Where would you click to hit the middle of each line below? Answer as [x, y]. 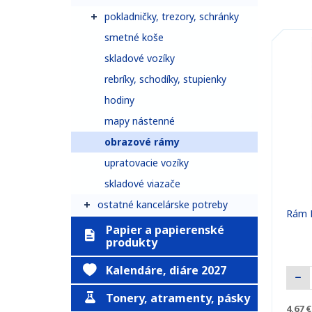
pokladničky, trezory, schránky [172, 16]
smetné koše [134, 37]
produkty [132, 242]
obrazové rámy [142, 142]
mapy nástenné [140, 121]
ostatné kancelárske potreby [163, 204]
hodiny [119, 100]
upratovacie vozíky [147, 163]
